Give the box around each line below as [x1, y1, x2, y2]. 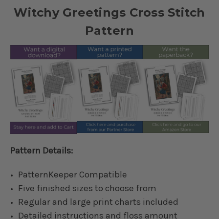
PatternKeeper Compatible [18, 169, 128, 180]
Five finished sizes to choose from [18, 183, 157, 194]
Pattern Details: [10, 145, 73, 156]
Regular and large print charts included [18, 197, 179, 208]
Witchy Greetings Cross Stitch [14, 5, 205, 20]
